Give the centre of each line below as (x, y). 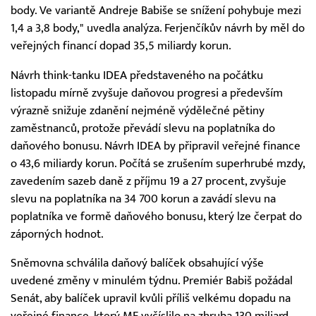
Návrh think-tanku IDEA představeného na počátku (137, 75)
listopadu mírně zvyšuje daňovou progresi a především (147, 93)
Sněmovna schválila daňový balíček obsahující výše (137, 263)
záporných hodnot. (57, 234)
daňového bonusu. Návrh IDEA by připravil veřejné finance (156, 146)
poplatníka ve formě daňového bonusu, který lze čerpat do (156, 216)
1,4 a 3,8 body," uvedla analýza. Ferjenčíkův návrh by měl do (158, 28)
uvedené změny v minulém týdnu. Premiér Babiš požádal (152, 281)
